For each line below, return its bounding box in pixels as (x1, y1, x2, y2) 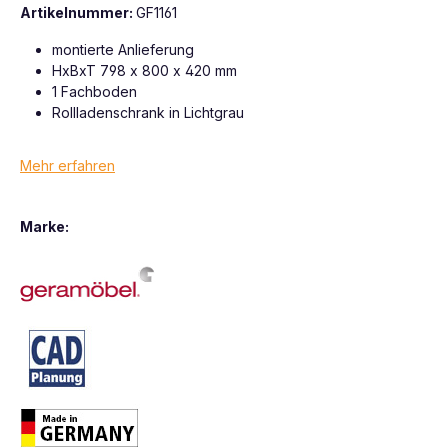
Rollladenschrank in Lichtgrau (52, 103, 244, 121)
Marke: (20, 217, 69, 235)
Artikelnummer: (20, 3, 136, 21)
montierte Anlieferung (52, 40, 194, 58)
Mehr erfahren (20, 156, 115, 174)
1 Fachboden (52, 82, 137, 100)
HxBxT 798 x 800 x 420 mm (52, 61, 237, 79)
